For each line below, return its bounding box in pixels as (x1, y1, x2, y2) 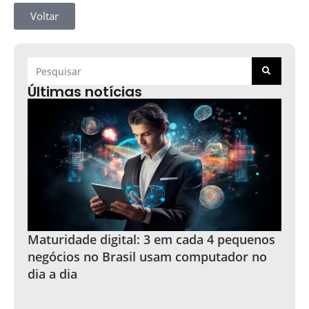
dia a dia (28, 266, 77, 282)
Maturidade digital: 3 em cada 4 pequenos (28, 231, 275, 248)
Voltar (30, 9, 59, 23)
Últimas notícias (28, 82, 142, 101)
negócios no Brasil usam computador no (28, 248, 267, 265)
